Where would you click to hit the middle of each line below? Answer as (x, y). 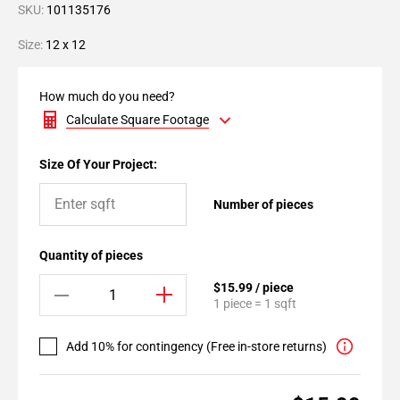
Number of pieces (263, 204)
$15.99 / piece (254, 287)
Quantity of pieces (91, 255)
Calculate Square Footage (137, 120)
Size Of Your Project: (98, 164)
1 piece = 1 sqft (255, 303)
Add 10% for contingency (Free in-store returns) (196, 346)
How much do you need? (107, 96)
